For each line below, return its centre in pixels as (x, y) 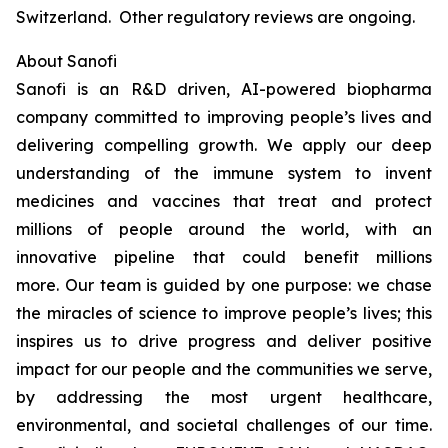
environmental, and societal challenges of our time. (224, 425)
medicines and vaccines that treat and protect (224, 201)
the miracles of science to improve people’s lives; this (224, 313)
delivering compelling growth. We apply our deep (224, 145)
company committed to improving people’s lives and (224, 117)
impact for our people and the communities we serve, (224, 369)
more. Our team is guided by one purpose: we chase (224, 285)
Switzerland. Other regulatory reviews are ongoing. (215, 17)
